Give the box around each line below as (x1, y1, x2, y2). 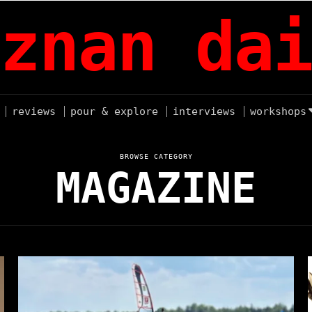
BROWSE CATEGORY (119, 153, 193, 160)
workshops (250, 105, 306, 118)
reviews (12, 105, 56, 118)
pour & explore (70, 105, 158, 118)
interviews (173, 105, 235, 118)
